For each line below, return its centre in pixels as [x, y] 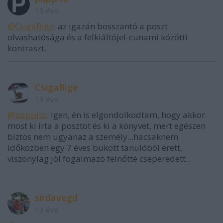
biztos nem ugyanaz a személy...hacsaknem [93, 136]
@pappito [27, 114]
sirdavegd [56, 197]
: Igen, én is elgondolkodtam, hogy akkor [126, 114]
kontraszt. [27, 48]
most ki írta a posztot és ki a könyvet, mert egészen [107, 125]
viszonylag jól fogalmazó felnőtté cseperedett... [100, 158]
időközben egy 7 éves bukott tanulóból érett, [95, 147]
